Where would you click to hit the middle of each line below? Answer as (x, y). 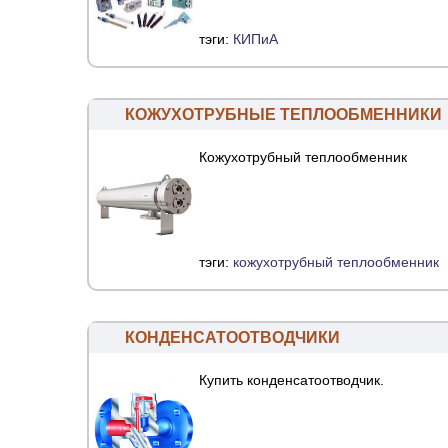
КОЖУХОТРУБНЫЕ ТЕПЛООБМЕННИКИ (283, 115)
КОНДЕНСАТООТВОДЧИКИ (232, 338)
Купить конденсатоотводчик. (291, 380)
